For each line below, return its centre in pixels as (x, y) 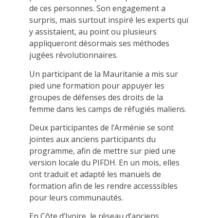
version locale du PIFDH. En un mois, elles (104, 162)
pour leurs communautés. (76, 197)
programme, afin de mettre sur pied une (102, 151)
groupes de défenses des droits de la (96, 97)
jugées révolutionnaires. (73, 55)
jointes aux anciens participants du (92, 139)
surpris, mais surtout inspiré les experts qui (109, 20)
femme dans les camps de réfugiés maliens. (108, 109)
